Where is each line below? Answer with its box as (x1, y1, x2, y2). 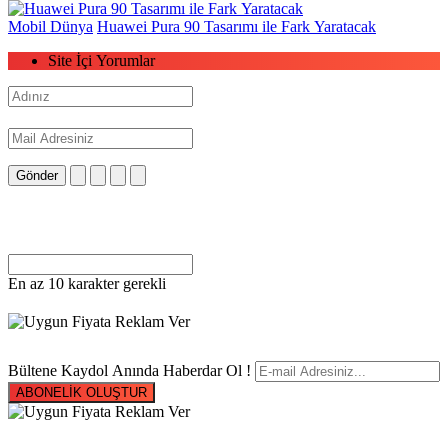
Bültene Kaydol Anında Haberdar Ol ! (8, 362, 251, 380)
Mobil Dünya (8, 18, 93, 36)
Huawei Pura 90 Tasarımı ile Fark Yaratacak (97, 18, 376, 36)
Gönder (16, 168, 58, 184)
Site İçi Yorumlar (48, 52, 155, 70)
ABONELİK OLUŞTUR (16, 385, 147, 401)
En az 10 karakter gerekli (8, 275, 166, 293)
